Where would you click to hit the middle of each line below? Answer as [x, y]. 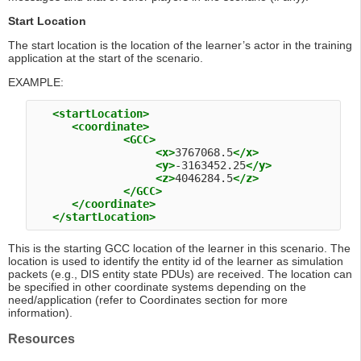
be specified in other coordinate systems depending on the [157, 287]
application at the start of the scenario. [106, 58]
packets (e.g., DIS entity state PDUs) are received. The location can [180, 274]
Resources [41, 339]
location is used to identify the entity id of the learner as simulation [176, 261]
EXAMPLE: [36, 83]
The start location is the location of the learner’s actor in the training [180, 46]
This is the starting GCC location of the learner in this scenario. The [179, 249]
